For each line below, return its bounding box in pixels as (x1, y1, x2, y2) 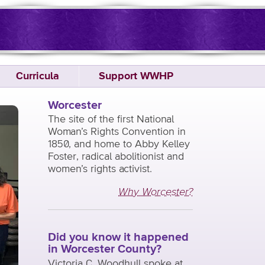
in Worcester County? (48, 243, 161, 256)
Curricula (16, 71, 59, 82)
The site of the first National (48, 114, 174, 125)
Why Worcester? (118, 187, 193, 198)
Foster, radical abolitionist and (48, 151, 184, 163)
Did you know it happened (48, 231, 189, 244)
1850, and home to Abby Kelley (48, 139, 190, 150)
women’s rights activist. (48, 164, 152, 175)
